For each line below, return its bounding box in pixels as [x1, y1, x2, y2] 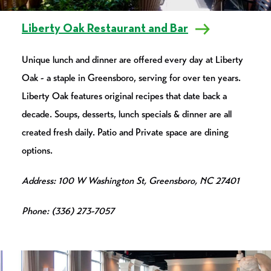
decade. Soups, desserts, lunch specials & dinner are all [22, 108, 232, 120]
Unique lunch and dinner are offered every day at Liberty [22, 53, 243, 65]
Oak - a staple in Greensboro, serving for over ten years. [22, 71, 241, 83]
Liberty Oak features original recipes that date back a [22, 90, 227, 102]
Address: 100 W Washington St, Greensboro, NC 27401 [22, 174, 240, 186]
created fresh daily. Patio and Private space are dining [22, 126, 229, 138]
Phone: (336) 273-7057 [22, 204, 114, 217]
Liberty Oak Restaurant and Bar [22, 22, 188, 35]
